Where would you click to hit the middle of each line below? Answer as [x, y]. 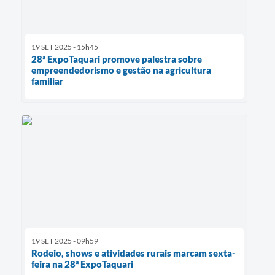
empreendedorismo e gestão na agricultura [121, 70]
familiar [47, 81]
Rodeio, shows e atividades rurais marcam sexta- [134, 253]
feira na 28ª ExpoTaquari [82, 264]
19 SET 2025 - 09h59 [65, 241]
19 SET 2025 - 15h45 [65, 47]
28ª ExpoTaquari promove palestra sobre [117, 59]
